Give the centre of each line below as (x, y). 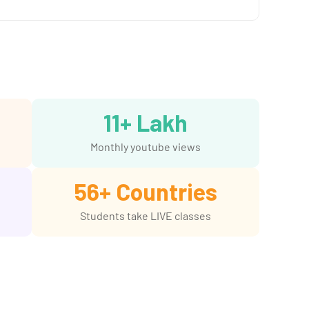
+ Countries (158, 191)
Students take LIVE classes (146, 215)
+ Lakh (154, 122)
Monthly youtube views (146, 146)
